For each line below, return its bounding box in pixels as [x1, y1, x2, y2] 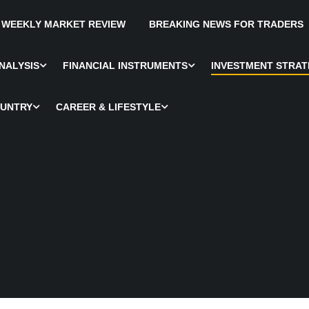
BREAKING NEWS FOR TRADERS [149, 19, 303, 30]
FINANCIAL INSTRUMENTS [63, 60, 188, 71]
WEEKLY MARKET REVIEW [1, 19, 126, 30]
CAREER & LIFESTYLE [56, 101, 161, 112]
